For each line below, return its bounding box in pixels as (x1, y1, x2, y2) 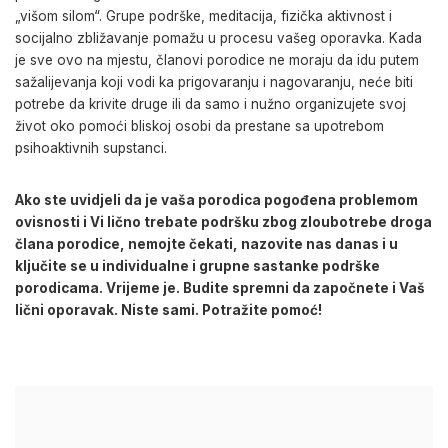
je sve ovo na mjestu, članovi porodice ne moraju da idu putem (15, 51, 419, 68)
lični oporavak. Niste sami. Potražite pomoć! (15, 301, 322, 318)
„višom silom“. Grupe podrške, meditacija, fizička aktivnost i (15, 7, 392, 24)
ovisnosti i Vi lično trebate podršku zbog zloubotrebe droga (15, 213, 432, 230)
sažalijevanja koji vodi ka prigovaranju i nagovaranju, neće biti (15, 73, 413, 90)
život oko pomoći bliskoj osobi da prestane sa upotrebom (15, 117, 384, 134)
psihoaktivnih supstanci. (15, 139, 167, 156)
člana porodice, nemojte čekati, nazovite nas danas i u (15, 235, 398, 252)
